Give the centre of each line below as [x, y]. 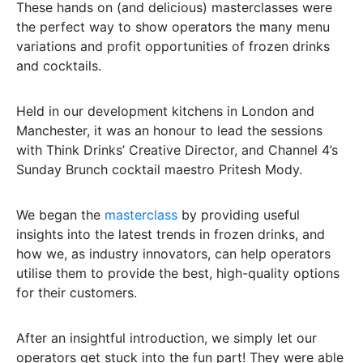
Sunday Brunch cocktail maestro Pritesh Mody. [159, 169]
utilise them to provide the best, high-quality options [178, 273]
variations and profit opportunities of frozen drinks [173, 46]
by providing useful [239, 215]
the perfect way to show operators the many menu [173, 27]
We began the [60, 215]
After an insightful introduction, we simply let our [167, 338]
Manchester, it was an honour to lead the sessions [169, 130]
